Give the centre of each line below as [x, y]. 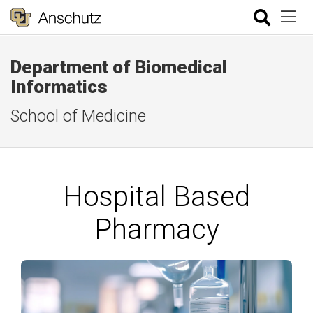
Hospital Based [156, 197]
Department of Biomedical [119, 67]
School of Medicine [78, 116]
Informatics [59, 87]
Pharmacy [156, 230]
